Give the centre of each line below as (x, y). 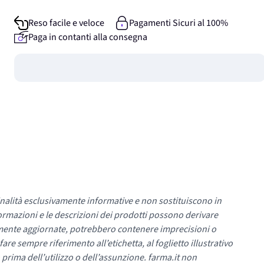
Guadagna (34, 61)
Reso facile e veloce (66, 23)
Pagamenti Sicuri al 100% (178, 23)
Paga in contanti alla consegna (88, 37)
